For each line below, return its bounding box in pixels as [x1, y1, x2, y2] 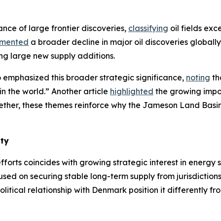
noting [186, 73, 210, 83]
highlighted [110, 86, 153, 97]
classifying [128, 23, 168, 34]
